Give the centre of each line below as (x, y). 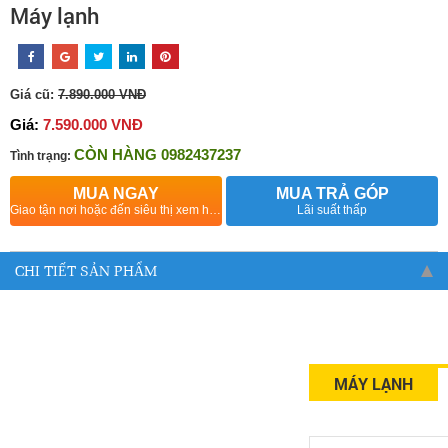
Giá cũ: (32, 94)
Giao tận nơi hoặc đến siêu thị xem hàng (215, 209)
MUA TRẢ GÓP (332, 193)
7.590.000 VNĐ (91, 124)
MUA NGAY (115, 193)
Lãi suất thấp (332, 209)
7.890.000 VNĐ (102, 94)
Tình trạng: (40, 155)
